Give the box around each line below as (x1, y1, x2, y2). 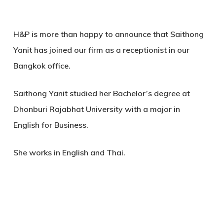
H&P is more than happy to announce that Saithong (13, 29, 204, 39)
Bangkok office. (13, 60, 71, 71)
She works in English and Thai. (13, 147, 125, 157)
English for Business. (13, 119, 88, 130)
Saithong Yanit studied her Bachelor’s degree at (13, 88, 190, 98)
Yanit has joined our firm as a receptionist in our (13, 44, 189, 55)
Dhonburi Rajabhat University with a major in (13, 104, 180, 114)
